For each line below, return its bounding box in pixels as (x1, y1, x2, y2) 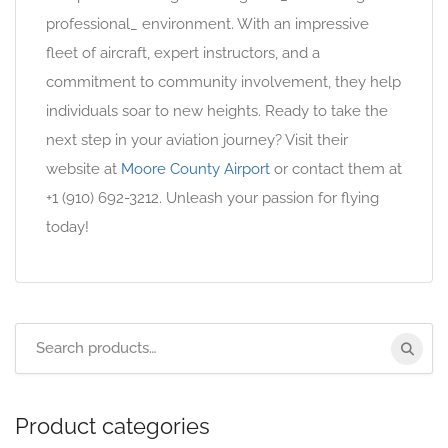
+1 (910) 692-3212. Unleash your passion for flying (46, 189, 379, 207)
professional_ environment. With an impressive (46, 15, 369, 33)
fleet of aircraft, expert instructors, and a (46, 44, 320, 62)
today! (46, 218, 89, 236)
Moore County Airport (121, 160, 270, 178)
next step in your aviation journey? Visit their (46, 131, 348, 149)
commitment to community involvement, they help (46, 73, 401, 91)
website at (46, 160, 121, 178)
